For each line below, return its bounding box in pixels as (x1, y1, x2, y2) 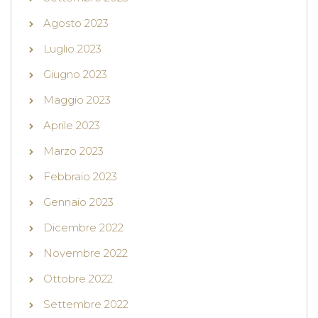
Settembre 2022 (43, 297, 128, 312)
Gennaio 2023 (43, 195, 114, 209)
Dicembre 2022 (43, 221, 124, 235)
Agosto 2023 (43, 16, 109, 31)
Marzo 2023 (43, 144, 104, 158)
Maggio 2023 (43, 93, 111, 107)
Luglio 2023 (43, 42, 102, 56)
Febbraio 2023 (43, 170, 117, 184)
